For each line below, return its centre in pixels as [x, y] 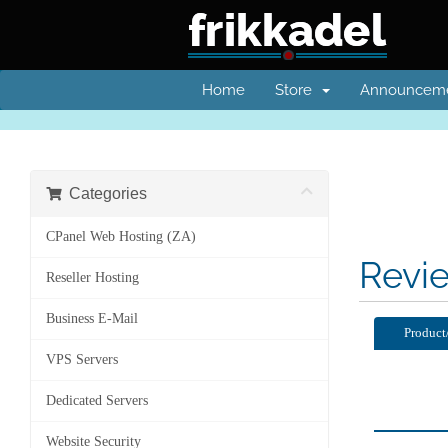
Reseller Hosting [92, 277]
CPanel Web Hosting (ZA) [121, 236]
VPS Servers [82, 359]
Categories [104, 193]
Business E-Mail [92, 318]
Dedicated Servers [97, 400]
